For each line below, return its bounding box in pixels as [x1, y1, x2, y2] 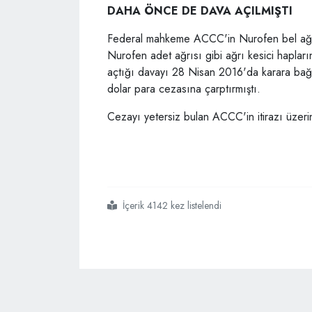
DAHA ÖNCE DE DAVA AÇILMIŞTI [107, 3, 292, 19]
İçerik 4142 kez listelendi [123, 198, 221, 213]
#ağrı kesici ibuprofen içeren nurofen [107, 199, 252, 212]
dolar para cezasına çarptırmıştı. [107, 81, 260, 97]
